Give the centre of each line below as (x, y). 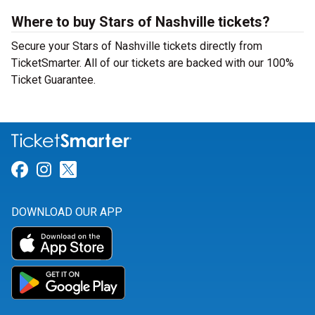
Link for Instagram (121, 170)
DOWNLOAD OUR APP (67, 212)
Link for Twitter (134, 170)
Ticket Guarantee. (53, 80)
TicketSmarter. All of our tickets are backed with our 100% (153, 63)
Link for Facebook (95, 170)
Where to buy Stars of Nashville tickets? (141, 22)
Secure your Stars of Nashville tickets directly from (137, 46)
